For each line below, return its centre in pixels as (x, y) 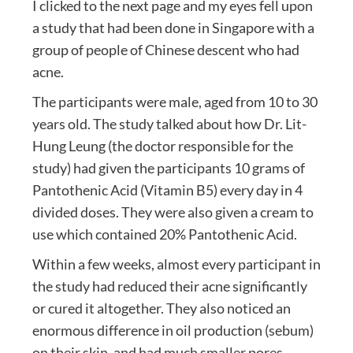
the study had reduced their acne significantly (169, 286)
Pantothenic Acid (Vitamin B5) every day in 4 (167, 190)
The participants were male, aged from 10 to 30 (175, 102)
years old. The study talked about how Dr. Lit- (169, 124)
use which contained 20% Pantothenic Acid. (164, 234)
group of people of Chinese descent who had (165, 50)
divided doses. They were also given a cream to (173, 212)
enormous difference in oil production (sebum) (173, 331)
